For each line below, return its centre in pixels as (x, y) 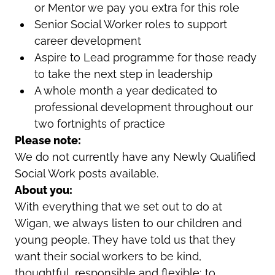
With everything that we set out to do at (118, 206)
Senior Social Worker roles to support (130, 24)
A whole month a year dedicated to (126, 90)
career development (87, 41)
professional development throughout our (143, 107)
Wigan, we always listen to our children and (128, 223)
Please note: (48, 140)
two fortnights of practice (99, 123)
